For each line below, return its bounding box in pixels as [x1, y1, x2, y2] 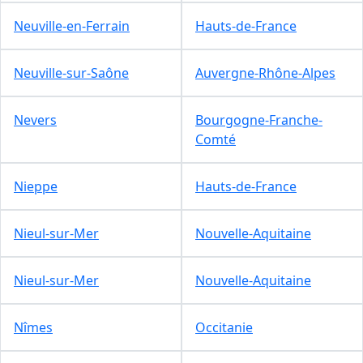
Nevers [14, 110, 57, 129]
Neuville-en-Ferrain [14, 16, 130, 35]
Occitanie [195, 318, 253, 336]
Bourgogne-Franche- [195, 110, 322, 129]
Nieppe [14, 177, 58, 195]
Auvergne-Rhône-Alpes [195, 63, 335, 82]
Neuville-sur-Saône [14, 63, 129, 82]
